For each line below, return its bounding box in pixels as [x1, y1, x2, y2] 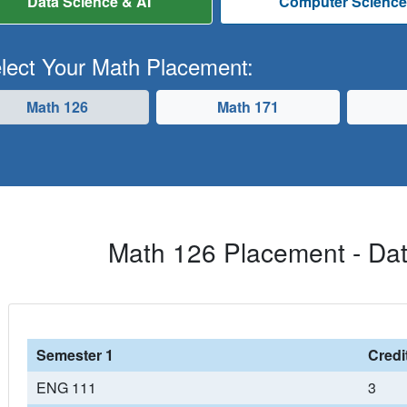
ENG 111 [35, 377, 96, 398]
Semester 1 [35, 344, 114, 365]
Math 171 [216, 96, 279, 117]
